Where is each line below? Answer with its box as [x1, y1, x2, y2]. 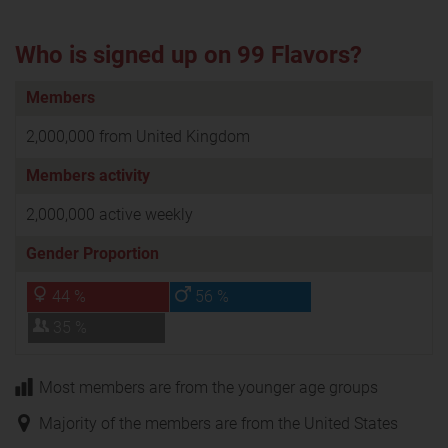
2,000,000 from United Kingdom [26, 126, 250, 146]
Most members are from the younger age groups [39, 377, 378, 397]
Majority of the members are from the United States [39, 413, 398, 433]
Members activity [26, 165, 150, 185]
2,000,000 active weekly [26, 204, 193, 224]
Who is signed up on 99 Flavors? [15, 40, 362, 69]
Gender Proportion [26, 243, 159, 263]
